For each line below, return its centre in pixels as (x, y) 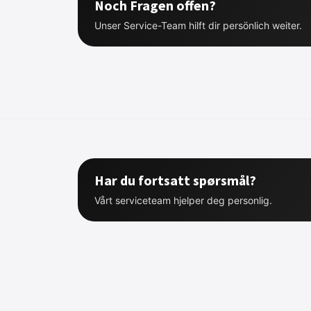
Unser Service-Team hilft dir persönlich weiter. (198, 25)
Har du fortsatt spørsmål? (175, 180)
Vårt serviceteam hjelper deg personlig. (183, 200)
